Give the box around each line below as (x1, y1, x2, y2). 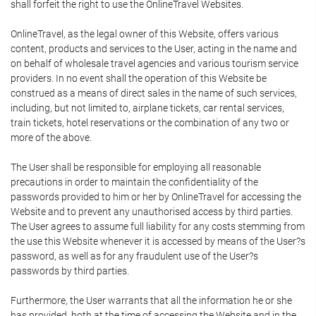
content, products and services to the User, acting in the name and (11, 43, 297, 54)
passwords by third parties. (11, 265, 129, 276)
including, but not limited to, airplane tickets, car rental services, (11, 102, 284, 114)
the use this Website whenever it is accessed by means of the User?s (11, 236, 305, 247)
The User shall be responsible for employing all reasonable (11, 162, 261, 173)
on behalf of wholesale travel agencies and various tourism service (11, 58, 298, 69)
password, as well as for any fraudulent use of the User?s (11, 250, 258, 262)
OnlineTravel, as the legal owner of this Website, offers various (11, 28, 279, 39)
